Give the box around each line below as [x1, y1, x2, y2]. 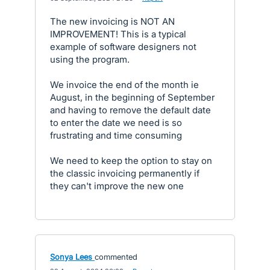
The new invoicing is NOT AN [50, 16, 175, 27]
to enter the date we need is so [50, 117, 182, 128]
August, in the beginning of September [50, 92, 215, 103]
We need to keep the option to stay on [50, 155, 212, 166]
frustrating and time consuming [50, 130, 182, 141]
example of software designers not [50, 41, 196, 52]
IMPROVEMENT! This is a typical [50, 28, 186, 40]
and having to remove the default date [50, 104, 211, 116]
